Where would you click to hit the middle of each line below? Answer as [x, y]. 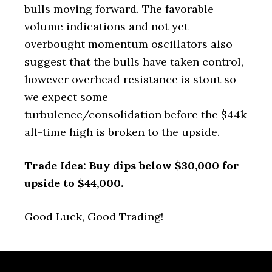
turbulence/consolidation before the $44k [135, 114]
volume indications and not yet [106, 26]
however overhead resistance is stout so [130, 79]
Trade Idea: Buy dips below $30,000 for [132, 165]
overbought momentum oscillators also [128, 44]
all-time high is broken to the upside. [122, 132]
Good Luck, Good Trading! [94, 216]
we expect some [66, 97]
